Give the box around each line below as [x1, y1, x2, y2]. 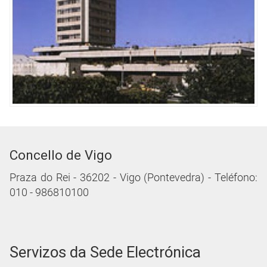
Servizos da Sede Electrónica [10, 243, 201, 262]
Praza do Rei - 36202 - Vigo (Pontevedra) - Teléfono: [10, 172, 257, 184]
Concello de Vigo [10, 147, 112, 163]
